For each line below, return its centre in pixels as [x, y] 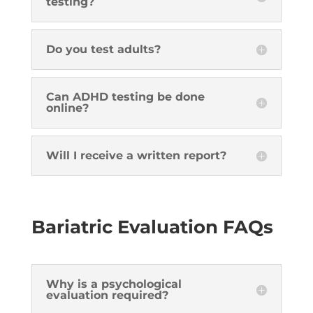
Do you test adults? [103, 49]
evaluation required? [107, 295]
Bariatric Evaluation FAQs [152, 227]
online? [67, 108]
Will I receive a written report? [136, 155]
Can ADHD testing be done [125, 97]
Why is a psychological [114, 284]
